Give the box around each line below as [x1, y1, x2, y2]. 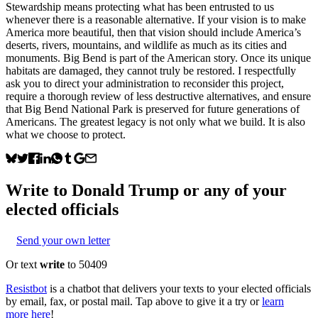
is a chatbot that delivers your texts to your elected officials [50, 282, 311, 295]
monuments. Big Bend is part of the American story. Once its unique [6, 51, 311, 64]
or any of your [179, 180, 287, 199]
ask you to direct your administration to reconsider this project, [6, 77, 284, 89]
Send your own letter [16, 234, 110, 246]
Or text [6, 258, 40, 270]
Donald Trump [72, 180, 179, 199]
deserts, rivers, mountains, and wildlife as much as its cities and [6, 38, 287, 51]
